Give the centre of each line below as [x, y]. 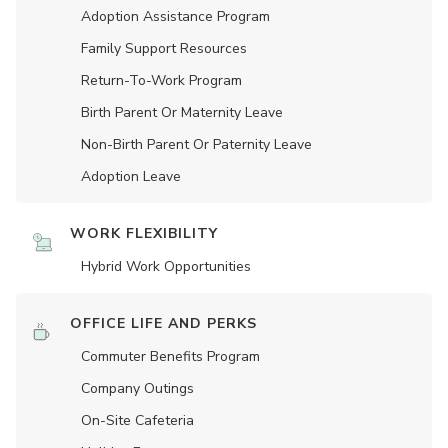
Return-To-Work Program [161, 80]
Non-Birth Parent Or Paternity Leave [196, 144]
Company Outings [137, 388]
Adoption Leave [131, 176]
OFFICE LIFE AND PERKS [163, 323]
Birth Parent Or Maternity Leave [182, 112]
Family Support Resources [164, 48]
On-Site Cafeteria [137, 420]
